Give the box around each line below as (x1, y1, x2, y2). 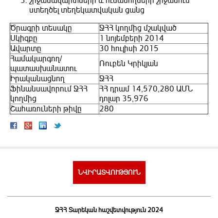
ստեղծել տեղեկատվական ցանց (29, 5, 147, 16)
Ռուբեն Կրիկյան (99, 59, 158, 69)
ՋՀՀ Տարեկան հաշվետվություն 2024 (55, 206, 163, 215)
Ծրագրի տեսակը (10, 23, 72, 34)
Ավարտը (10, 44, 41, 54)
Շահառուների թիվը (10, 104, 82, 114)
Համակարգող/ (10, 54, 62, 64)
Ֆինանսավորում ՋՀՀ (10, 84, 88, 94)
